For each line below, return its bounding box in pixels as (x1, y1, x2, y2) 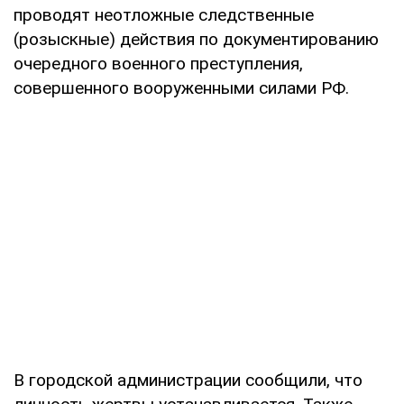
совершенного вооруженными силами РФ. (14, 77, 349, 98)
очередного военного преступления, (14, 52, 303, 74)
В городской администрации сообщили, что (14, 369, 363, 390)
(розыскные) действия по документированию (14, 28, 379, 50)
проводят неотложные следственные (14, 4, 314, 25)
